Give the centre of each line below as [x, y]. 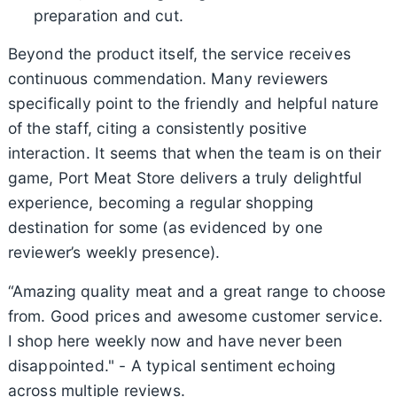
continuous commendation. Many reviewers [168, 79]
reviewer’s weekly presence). [114, 253]
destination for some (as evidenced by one [165, 228]
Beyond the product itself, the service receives [179, 54]
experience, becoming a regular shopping [161, 203]
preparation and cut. [109, 16]
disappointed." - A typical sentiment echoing [172, 366]
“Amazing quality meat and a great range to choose [197, 292]
